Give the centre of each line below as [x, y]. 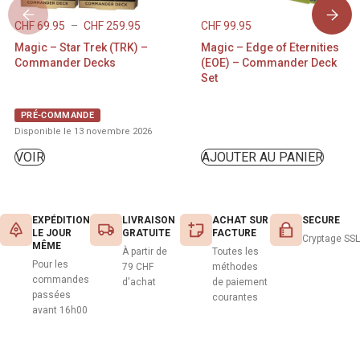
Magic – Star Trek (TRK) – [81, 48]
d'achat [139, 282]
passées [51, 295]
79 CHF [138, 267]
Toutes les [235, 252]
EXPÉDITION [61, 221]
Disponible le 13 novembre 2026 [83, 132]
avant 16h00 [60, 311]
